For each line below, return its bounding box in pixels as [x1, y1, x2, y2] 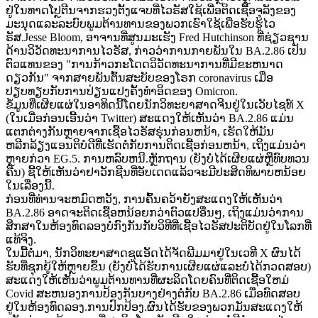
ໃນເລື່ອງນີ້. [6, 180, 55, 192]
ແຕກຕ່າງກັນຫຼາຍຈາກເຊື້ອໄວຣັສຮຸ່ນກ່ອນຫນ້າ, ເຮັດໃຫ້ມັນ [6, 126, 274, 138]
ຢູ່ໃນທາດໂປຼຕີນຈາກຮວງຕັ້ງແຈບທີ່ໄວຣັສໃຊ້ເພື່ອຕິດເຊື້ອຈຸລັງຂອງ [6, 4, 296, 17]
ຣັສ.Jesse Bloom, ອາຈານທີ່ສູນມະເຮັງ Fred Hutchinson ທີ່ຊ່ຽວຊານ [6, 31, 309, 44]
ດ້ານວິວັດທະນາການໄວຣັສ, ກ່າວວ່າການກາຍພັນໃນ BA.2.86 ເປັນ [6, 45, 307, 57]
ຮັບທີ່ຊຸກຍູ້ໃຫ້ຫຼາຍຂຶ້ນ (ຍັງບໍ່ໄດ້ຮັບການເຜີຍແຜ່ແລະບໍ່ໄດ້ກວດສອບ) [6, 261, 311, 273]
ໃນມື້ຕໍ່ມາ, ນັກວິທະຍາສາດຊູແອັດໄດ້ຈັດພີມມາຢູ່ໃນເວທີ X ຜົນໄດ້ [6, 247, 301, 260]
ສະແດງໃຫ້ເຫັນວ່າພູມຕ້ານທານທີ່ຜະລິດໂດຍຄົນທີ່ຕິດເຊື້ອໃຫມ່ [6, 274, 289, 287]
